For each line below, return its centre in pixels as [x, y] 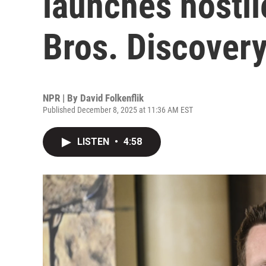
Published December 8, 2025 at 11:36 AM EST [118, 110]
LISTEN [94, 142]
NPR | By [61, 98]
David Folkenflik [112, 98]
